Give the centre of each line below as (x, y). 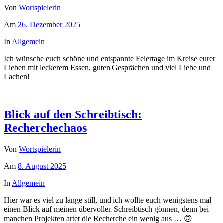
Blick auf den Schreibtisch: (73, 114)
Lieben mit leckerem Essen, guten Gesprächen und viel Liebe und (107, 67)
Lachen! (17, 76)
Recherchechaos (45, 128)
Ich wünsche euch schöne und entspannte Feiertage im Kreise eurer (110, 58)
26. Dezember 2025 (49, 24)
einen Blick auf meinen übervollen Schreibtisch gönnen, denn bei (106, 209)
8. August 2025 (42, 166)
